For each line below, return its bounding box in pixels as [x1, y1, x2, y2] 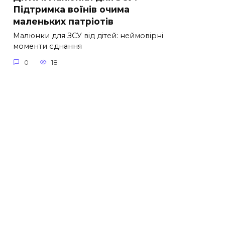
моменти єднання [13, 42, 82, 51]
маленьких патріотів [13, 16, 114, 27]
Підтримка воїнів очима [13, 4, 130, 15]
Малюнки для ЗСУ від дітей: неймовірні [13, 31, 163, 41]
